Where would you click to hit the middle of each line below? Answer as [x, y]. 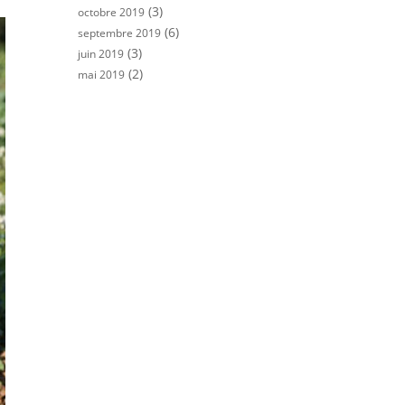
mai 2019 [101, 75]
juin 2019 [101, 54]
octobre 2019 [111, 12]
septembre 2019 [119, 33]
